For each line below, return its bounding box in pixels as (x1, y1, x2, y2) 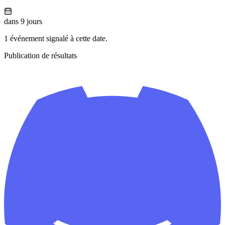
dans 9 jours (4, 17, 42, 26)
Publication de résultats (4, 51, 77, 60)
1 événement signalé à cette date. (4, 34, 107, 43)
